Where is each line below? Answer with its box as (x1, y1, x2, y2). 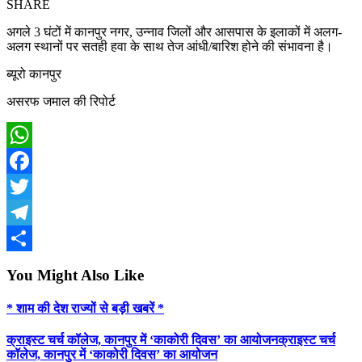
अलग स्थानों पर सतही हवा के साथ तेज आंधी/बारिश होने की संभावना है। (6, 39, 333, 53)
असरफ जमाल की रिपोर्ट (6, 94, 116, 108)
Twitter (6, 204, 43, 219)
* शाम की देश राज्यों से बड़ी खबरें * (6, 301, 164, 315)
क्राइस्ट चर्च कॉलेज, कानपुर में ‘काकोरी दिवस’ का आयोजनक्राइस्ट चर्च (6, 333, 335, 347)
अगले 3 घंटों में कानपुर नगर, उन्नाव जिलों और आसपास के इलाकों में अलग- (6, 24, 342, 39)
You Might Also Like (6, 266, 144, 284)
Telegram (6, 230, 54, 245)
